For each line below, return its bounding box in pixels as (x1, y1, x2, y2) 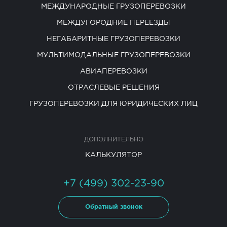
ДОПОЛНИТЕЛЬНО (84, 137, 143, 143)
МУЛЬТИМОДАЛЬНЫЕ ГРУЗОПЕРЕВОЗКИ (36, 52, 191, 59)
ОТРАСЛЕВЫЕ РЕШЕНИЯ (67, 85, 160, 91)
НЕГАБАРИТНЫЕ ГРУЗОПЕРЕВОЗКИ (47, 36, 180, 43)
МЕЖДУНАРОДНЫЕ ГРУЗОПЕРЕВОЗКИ (41, 4, 186, 10)
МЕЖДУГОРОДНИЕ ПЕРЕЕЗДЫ (57, 20, 170, 26)
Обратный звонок (85, 204, 142, 210)
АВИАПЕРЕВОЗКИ (80, 68, 147, 75)
